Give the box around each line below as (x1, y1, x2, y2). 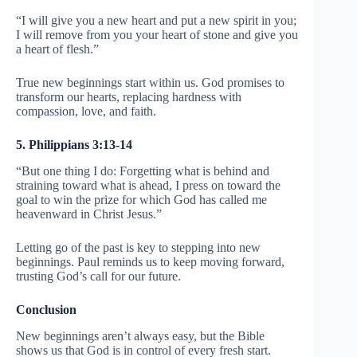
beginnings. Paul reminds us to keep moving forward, (16, 255, 284, 269)
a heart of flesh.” (16, 42, 99, 57)
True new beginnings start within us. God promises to (16, 76, 284, 90)
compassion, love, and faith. (16, 104, 156, 119)
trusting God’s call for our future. (16, 269, 181, 284)
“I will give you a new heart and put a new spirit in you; (16, 14, 296, 28)
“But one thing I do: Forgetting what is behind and (16, 164, 269, 178)
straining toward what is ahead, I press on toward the (16, 178, 280, 193)
